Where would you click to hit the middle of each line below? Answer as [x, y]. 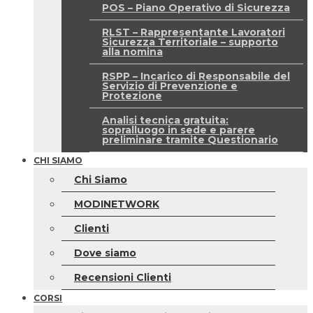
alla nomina [132, 52]
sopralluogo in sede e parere [179, 130]
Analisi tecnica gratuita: [165, 120]
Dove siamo [105, 253]
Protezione [132, 96]
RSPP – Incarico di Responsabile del [196, 76]
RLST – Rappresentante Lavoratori [194, 32]
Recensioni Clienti [123, 277]
